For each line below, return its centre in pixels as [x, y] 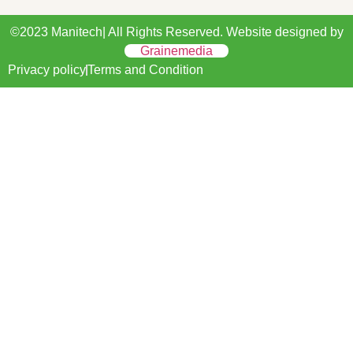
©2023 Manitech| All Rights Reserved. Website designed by [176, 32]
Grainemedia [176, 51]
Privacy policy [47, 70]
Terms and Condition [145, 70]
